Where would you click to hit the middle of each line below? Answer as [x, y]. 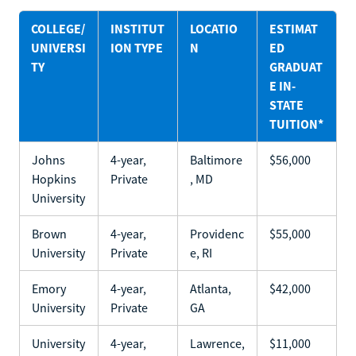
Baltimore [216, 159]
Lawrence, [217, 343]
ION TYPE [137, 47]
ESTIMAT [294, 28]
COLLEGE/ [58, 28]
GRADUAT [296, 66]
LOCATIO [214, 28]
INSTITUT [137, 28]
